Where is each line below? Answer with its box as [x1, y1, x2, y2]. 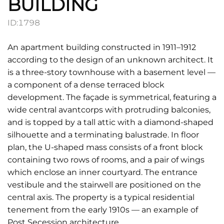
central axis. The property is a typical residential [7, 192, 194, 202]
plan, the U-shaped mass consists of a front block [7, 142, 203, 152]
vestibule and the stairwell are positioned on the [7, 180, 201, 189]
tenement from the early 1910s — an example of [7, 205, 198, 214]
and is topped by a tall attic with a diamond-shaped [7, 117, 213, 127]
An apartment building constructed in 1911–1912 [7, 42, 196, 52]
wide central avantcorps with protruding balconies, [7, 105, 210, 114]
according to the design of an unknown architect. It [7, 55, 213, 64]
